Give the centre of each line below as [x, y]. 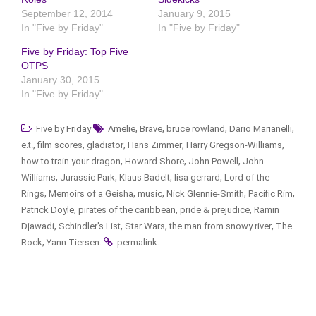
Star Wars [145, 226]
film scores [60, 145]
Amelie [122, 129]
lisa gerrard [197, 178]
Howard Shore [154, 162]
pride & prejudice [215, 210]
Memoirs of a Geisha [91, 194]
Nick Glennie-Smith [205, 194]
